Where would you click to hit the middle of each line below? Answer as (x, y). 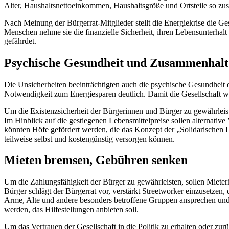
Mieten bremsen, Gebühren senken (96, 160)
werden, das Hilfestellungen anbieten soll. (71, 210)
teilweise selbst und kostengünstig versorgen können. (89, 139)
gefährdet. (20, 41)
